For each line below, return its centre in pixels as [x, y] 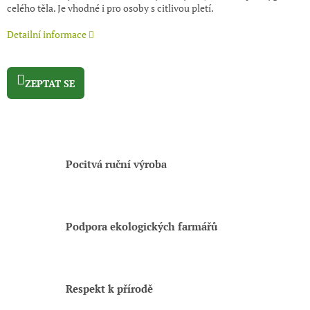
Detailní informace [47, 35]
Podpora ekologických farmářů [142, 227]
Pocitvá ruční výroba [116, 164]
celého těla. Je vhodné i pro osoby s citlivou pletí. [110, 8]
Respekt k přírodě [109, 289]
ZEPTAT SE [50, 83]
